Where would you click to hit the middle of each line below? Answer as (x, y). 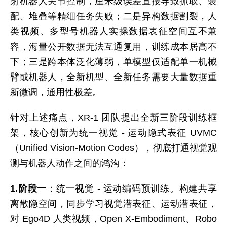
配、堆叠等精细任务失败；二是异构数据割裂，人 (113, 16)
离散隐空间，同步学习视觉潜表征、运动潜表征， (113, 204)
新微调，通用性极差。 (56, 92)
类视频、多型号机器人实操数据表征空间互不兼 (113, 31)
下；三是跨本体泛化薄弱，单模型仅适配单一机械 (113, 62)
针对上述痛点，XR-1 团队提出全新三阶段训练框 (113, 118)
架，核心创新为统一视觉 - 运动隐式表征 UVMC (113, 133)
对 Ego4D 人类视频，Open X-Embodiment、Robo (113, 219)
